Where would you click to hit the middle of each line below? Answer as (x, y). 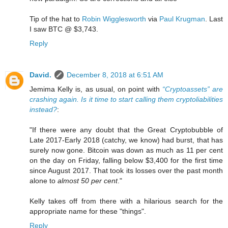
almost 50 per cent (88, 180)
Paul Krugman (182, 19)
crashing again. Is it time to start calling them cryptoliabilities (126, 99)
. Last (214, 19)
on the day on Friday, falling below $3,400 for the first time (126, 160)
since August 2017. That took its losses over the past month (126, 170)
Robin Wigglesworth (114, 19)
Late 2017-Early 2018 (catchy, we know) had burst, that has (126, 140)
